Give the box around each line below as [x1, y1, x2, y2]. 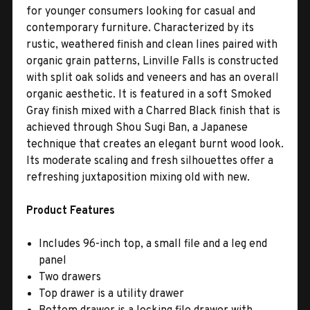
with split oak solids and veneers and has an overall [26, 71, 279, 85]
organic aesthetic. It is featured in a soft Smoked [26, 87, 271, 102]
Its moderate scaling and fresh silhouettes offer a [26, 154, 273, 168]
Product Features [26, 203, 115, 218]
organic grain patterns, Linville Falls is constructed [26, 54, 278, 69]
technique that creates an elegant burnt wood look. [26, 137, 284, 152]
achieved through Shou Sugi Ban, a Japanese [26, 120, 248, 135]
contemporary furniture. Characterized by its [26, 21, 254, 35]
